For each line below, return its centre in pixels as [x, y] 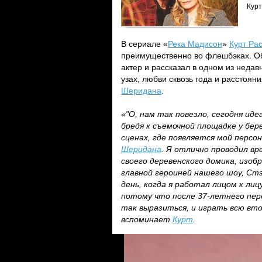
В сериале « [144, 44]
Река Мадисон [195, 44]
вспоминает [147, 219]
